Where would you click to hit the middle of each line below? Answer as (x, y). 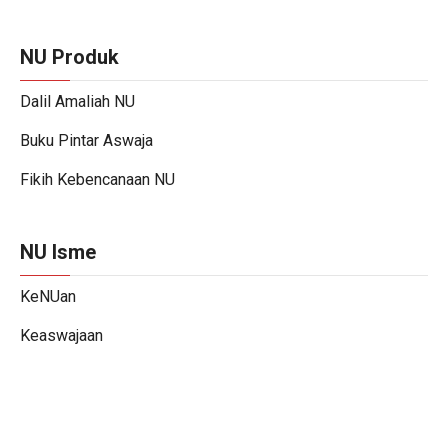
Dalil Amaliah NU (77, 101)
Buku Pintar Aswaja (86, 140)
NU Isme (58, 252)
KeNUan (48, 296)
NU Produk (69, 57)
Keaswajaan (61, 335)
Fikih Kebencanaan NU (97, 179)
